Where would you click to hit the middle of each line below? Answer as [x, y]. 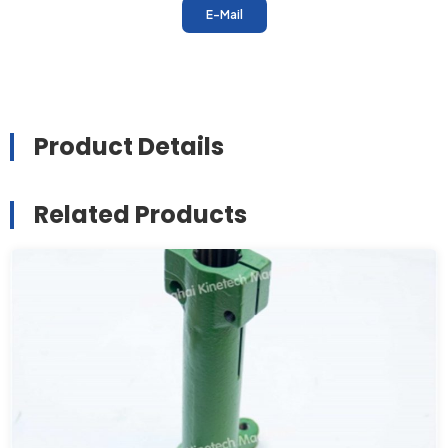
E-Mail [224, 15]
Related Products [140, 215]
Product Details [129, 147]
